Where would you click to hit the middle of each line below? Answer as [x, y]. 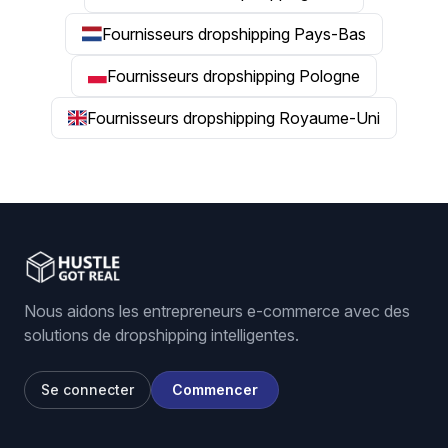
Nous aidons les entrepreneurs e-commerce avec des [217, 311]
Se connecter [87, 389]
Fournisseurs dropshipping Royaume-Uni [234, 118]
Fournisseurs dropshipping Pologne [234, 76]
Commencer [215, 389]
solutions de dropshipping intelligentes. [161, 335]
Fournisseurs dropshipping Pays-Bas [233, 34]
